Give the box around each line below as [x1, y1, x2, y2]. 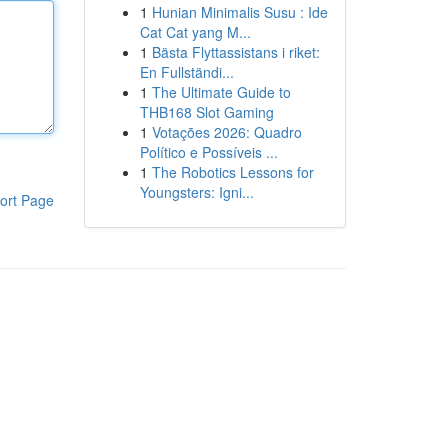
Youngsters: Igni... [139, 182, 254, 202]
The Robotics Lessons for [151, 162, 314, 182]
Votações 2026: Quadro [151, 122, 302, 142]
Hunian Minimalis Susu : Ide [151, 2, 328, 22]
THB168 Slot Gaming [139, 102, 274, 122]
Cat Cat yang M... [139, 22, 251, 42]
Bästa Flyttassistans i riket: [151, 42, 320, 62]
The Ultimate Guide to [151, 82, 291, 102]
